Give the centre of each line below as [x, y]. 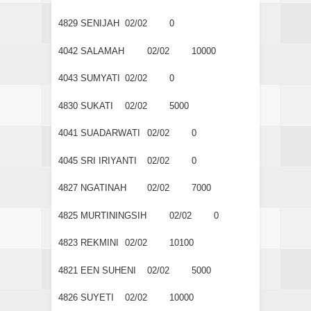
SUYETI [97, 298]
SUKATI [97, 106]
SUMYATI [100, 78]
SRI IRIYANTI [109, 160]
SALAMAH [102, 51]
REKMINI [100, 243]
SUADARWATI [110, 133]
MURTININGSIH [114, 215]
